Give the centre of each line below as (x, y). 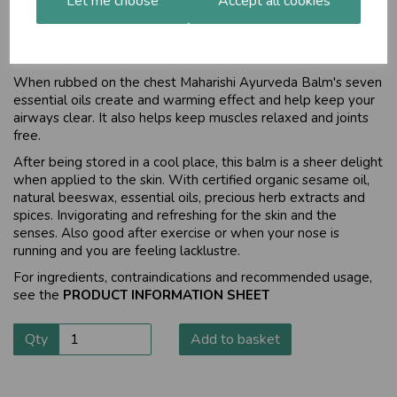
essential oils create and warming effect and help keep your (194, 100)
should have (72, 51)
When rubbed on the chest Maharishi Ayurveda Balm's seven (198, 82)
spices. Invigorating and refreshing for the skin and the (175, 215)
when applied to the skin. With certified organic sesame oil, (191, 180)
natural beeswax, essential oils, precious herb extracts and (189, 198)
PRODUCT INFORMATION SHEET (166, 295)
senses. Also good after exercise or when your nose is (176, 233)
